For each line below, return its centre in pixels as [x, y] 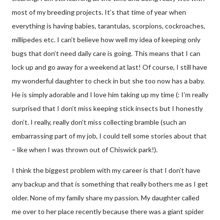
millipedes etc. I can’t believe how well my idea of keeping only [106, 39]
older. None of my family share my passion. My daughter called [106, 197]
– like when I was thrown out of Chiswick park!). [85, 149]
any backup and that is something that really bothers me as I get [110, 184]
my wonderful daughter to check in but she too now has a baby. [108, 81]
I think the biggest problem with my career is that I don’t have [106, 170]
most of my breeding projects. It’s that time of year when [99, 12]
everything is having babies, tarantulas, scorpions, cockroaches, [109, 26]
